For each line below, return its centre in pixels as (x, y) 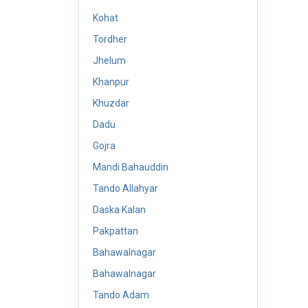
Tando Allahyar (125, 188)
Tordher (110, 39)
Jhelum (109, 60)
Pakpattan (115, 231)
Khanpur (111, 82)
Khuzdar (111, 103)
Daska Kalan (119, 210)
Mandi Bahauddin (131, 167)
